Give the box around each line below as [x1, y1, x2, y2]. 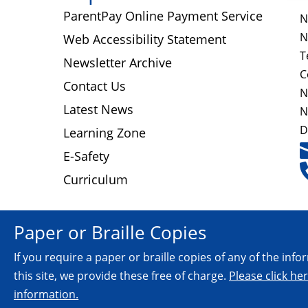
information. [14, 286, 79, 302]
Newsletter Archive [63, 54, 172, 71]
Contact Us [63, 77, 126, 94]
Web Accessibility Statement [63, 30, 226, 47]
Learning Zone [63, 124, 146, 141]
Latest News [63, 100, 133, 118]
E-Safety [63, 147, 109, 164]
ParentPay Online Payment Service [63, 7, 263, 24]
